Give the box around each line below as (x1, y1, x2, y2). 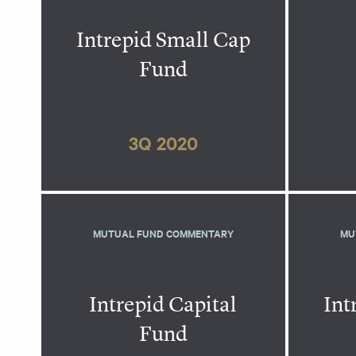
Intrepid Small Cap (75, 26, 250, 54)
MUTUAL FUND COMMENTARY (93, 226, 234, 242)
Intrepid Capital (89, 291, 238, 319)
